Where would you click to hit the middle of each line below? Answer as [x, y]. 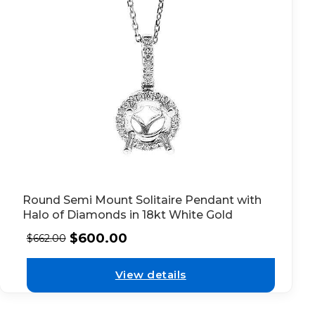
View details [150, 275]
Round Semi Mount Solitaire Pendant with [142, 200]
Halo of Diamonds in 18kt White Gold [127, 214]
